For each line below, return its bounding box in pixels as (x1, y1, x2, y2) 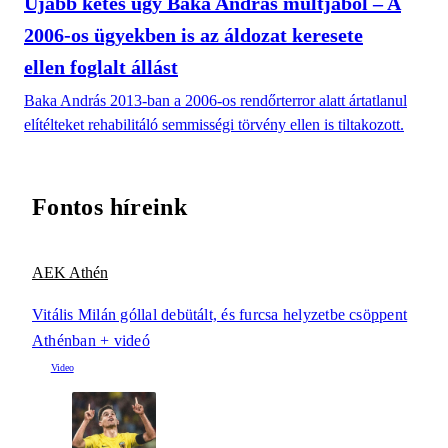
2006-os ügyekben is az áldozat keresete (24, 24, 363, 47)
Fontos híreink (32, 194, 188, 221)
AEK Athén (32, 264, 108, 282)
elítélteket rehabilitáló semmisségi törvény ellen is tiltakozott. (24, 116, 404, 134)
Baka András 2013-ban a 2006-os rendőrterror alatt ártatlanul (24, 92, 407, 110)
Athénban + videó (32, 332, 150, 350)
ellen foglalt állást (24, 56, 178, 79)
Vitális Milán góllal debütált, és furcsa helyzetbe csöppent (32, 306, 408, 324)
